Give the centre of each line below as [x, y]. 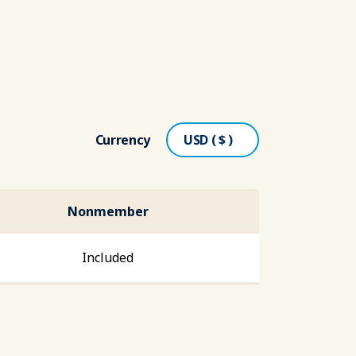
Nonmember [108, 211]
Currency [122, 140]
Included [108, 257]
